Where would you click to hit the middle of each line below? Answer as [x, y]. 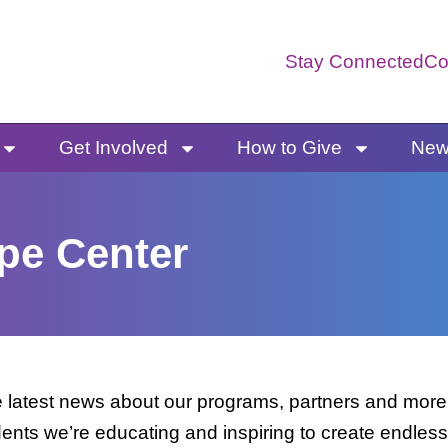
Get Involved [113, 148]
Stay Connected [355, 62]
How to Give [289, 148]
